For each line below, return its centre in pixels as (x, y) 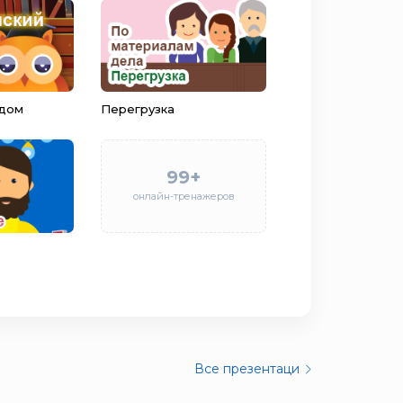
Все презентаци (247, 369)
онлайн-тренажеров (184, 196)
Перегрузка (138, 109)
